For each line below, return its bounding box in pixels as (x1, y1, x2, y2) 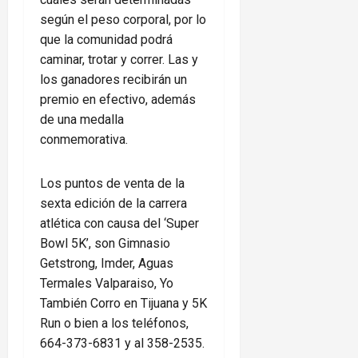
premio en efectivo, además (40, 91, 196, 107)
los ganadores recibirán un (40, 71, 187, 87)
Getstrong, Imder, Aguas (40, 255, 173, 271)
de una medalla (40, 111, 124, 127)
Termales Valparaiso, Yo (40, 275, 173, 291)
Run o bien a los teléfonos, (40, 315, 189, 331)
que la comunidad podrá (40, 31, 173, 47)
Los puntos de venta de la (40, 175, 185, 191)
